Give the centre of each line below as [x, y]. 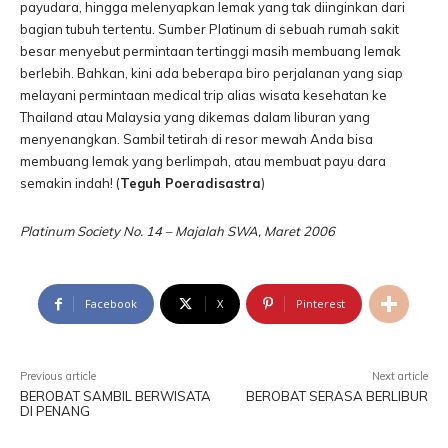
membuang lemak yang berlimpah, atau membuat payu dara [203, 161]
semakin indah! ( [70, 183]
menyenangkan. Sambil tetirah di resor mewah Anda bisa [196, 139]
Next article [399, 376]
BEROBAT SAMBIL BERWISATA [115, 396]
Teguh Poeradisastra [190, 183]
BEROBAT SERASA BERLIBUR [336, 396]
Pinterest [320, 303]
